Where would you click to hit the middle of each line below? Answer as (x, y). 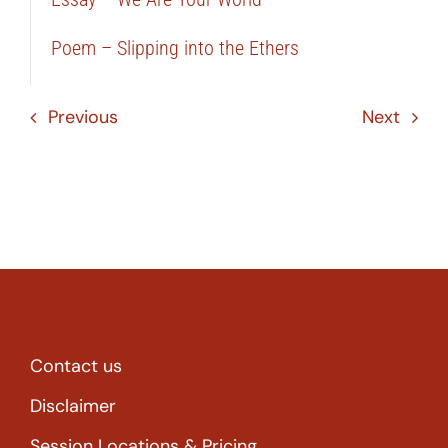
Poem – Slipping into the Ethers (174, 48)
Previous (82, 117)
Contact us (75, 366)
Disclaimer (72, 406)
